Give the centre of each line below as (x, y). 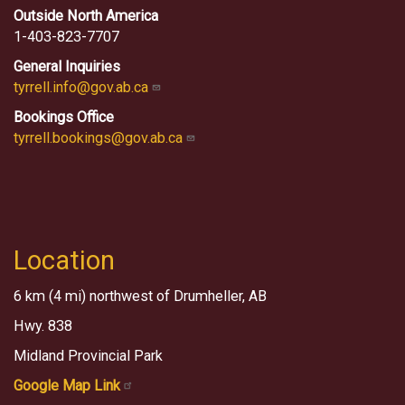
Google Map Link (67, 386)
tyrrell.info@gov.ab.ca (83, 87)
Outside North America (86, 15)
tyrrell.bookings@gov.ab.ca (100, 137)
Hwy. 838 (45, 326)
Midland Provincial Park (88, 356)
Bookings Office (64, 117)
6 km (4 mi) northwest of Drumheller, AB (140, 297)
